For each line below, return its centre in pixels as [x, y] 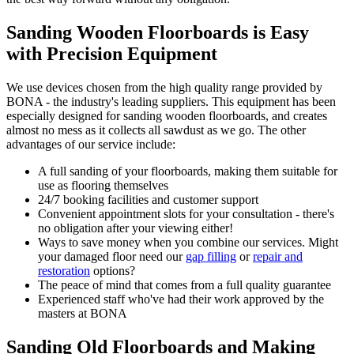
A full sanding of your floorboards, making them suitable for [188, 171]
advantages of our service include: [91, 144]
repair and [278, 256]
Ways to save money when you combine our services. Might [188, 242]
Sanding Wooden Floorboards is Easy [158, 32]
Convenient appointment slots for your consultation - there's [186, 213]
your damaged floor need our [112, 256]
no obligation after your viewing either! [136, 228]
